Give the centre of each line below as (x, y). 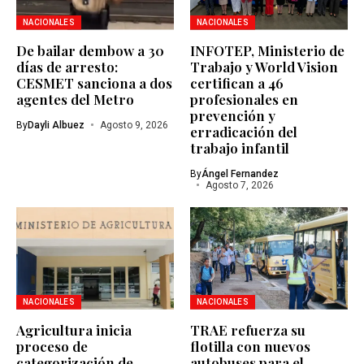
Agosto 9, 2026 (134, 125)
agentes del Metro (75, 99)
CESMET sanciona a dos (94, 82)
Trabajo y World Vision (264, 66)
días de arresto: (67, 66)
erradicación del (244, 131)
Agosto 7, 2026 (239, 185)
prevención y (233, 115)
